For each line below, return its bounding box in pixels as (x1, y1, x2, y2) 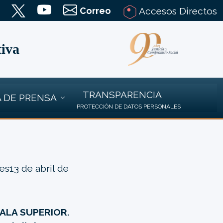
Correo (80, 5, 111, 16)
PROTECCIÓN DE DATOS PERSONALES (76, 103, 181, 110)
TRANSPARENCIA (82, 89, 162, 100)
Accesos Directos (137, 5, 217, 16)
